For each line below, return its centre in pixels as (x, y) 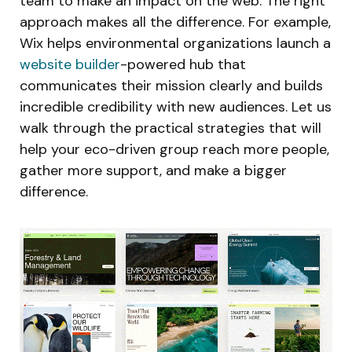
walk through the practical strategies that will (170, 128)
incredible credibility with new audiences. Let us (176, 106)
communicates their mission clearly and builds (171, 85)
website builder (70, 64)
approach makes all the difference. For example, (175, 22)
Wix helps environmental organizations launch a (175, 43)
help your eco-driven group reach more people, (174, 149)
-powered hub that (183, 64)
